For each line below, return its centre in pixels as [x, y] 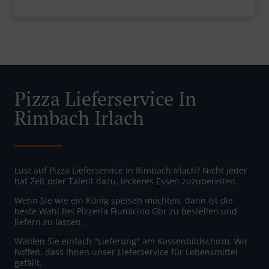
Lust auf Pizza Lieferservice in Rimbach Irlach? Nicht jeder [131, 171]
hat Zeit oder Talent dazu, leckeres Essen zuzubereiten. [126, 181]
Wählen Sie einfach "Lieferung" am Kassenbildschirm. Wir [131, 241]
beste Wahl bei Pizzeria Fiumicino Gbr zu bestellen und [126, 211]
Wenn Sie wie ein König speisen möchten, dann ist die [124, 201]
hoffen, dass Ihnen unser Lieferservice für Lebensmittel [126, 252]
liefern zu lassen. [49, 222]
